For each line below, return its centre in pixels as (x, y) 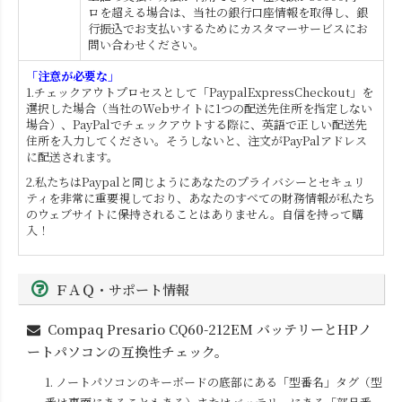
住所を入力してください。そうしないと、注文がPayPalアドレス (197, 140)
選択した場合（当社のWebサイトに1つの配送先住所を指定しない (199, 108)
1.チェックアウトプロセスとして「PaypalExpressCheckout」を (200, 92)
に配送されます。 (72, 156)
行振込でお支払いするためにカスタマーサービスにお (228, 28)
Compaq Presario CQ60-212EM (150, 328)
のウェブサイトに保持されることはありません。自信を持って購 (195, 214)
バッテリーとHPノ (312, 328)
